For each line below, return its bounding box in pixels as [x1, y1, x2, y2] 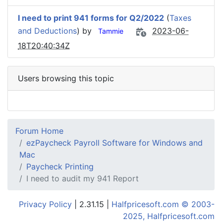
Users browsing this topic [18, 73, 114, 83]
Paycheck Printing [26, 162, 94, 171]
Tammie [98, 27, 123, 36]
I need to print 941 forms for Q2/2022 [18, 13, 164, 23]
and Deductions [18, 26, 77, 36]
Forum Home [15, 126, 63, 136]
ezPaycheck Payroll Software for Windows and [26, 138, 203, 148]
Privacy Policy [19, 199, 72, 209]
